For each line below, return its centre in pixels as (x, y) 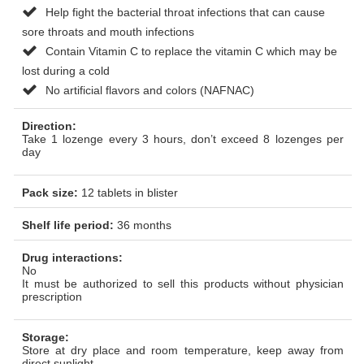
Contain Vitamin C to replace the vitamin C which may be (191, 51)
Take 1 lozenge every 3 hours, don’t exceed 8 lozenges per (183, 139)
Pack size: (52, 192)
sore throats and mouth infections (108, 31)
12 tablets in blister (130, 192)
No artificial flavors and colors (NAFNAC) (150, 90)
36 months (144, 225)
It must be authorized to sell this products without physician (183, 283)
